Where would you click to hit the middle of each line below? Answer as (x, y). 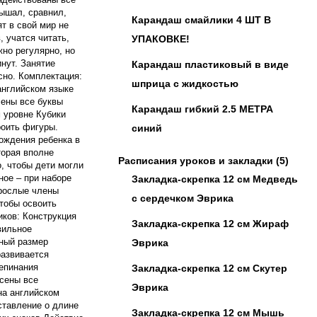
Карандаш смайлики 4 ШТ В (201, 20)
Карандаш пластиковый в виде (210, 64)
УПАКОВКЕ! (161, 39)
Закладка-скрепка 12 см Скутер (209, 268)
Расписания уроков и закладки (196, 161)
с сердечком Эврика (183, 198)
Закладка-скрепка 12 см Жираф (210, 224)
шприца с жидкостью (185, 83)
